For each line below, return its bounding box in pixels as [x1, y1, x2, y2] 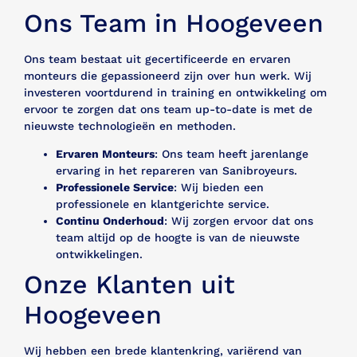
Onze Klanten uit [24, 269, 235, 300]
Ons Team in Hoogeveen [24, 7, 324, 38]
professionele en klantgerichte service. [56, 198, 269, 211]
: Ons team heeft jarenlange [155, 147, 308, 161]
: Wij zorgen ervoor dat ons [164, 214, 313, 228]
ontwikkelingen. [56, 248, 143, 261]
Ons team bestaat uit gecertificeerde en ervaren [24, 52, 291, 65]
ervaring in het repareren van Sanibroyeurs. [56, 164, 297, 178]
